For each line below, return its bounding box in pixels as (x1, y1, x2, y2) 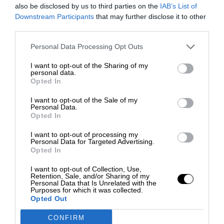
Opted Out (30, 194, 67, 202)
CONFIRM (47, 214, 85, 221)
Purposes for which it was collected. (30, 185, 143, 194)
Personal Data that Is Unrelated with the (30, 178, 156, 187)
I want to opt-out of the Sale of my (30, 95, 137, 104)
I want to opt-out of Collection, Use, (30, 164, 141, 173)
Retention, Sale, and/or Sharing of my (30, 171, 149, 180)
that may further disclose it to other (94, 12, 206, 20)
